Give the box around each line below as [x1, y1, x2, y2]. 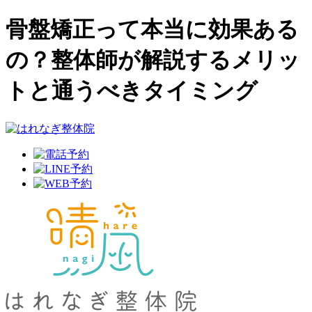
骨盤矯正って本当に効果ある [6, 17, 299, 42]
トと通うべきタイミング [6, 78, 258, 104]
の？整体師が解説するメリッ [6, 47, 300, 73]
